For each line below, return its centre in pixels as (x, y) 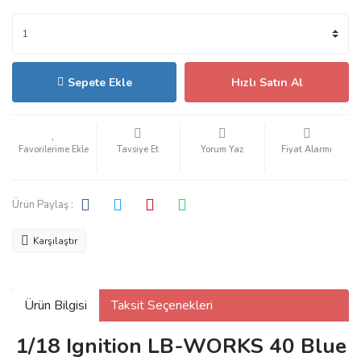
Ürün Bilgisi (56, 305)
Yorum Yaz (222, 149)
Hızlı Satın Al (267, 82)
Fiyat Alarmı (307, 149)
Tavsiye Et (138, 149)
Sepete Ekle (100, 82)
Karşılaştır (55, 241)
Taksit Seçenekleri (162, 305)
